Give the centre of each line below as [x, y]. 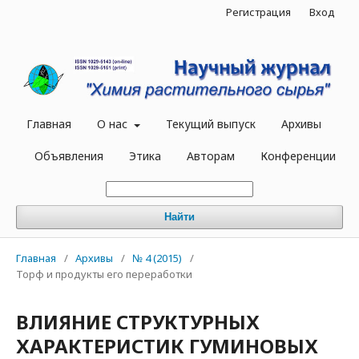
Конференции [298, 156]
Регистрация [258, 12]
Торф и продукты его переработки [104, 274]
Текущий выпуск [210, 124]
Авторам [211, 156]
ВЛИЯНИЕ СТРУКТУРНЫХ [138, 322]
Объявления [69, 156]
